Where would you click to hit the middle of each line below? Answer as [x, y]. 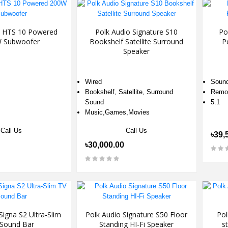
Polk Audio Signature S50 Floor [137, 215]
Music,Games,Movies [118, 112]
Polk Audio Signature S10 [137, 32]
